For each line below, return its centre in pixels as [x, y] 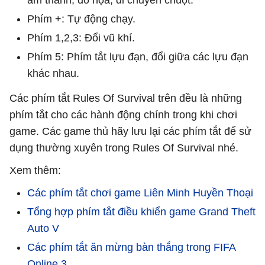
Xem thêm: [35, 170]
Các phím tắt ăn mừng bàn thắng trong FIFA [131, 247]
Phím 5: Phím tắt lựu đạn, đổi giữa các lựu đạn [138, 56]
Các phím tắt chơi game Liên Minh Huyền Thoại [140, 193]
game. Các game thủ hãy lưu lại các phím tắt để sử [130, 131]
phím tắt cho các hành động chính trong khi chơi [123, 114]
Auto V [43, 228]
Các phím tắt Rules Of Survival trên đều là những [126, 98]
